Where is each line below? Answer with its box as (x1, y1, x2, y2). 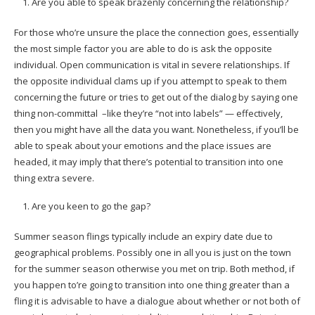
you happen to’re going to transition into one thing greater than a (14, 278, 290, 292)
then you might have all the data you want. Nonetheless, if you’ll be (14, 123, 299, 136)
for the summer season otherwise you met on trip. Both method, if (14, 262, 295, 276)
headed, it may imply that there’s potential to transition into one (14, 155, 283, 169)
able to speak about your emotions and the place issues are (14, 139, 271, 153)
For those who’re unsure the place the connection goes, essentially (14, 26, 299, 39)
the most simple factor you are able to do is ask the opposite (14, 42, 272, 56)
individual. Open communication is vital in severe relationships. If (14, 58, 290, 72)
